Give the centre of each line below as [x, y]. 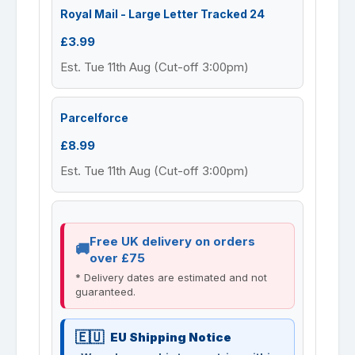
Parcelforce [94, 117]
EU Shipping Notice [171, 337]
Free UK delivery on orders [172, 241]
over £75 [117, 258]
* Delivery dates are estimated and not [171, 277]
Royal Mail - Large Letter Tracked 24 [162, 13]
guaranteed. [105, 291]
